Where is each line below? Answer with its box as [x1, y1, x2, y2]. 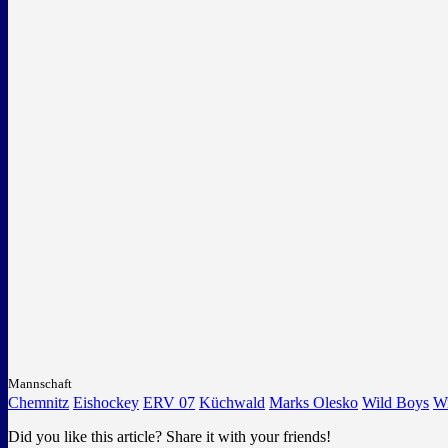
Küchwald [199, 394, 265, 411]
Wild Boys [362, 394, 429, 411]
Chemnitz [8, 394, 69, 411]
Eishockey [73, 394, 139, 411]
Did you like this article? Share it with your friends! [8, 428, 331, 445]
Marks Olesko [269, 394, 358, 411]
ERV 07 [143, 394, 195, 411]
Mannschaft [8, 376, 72, 391]
